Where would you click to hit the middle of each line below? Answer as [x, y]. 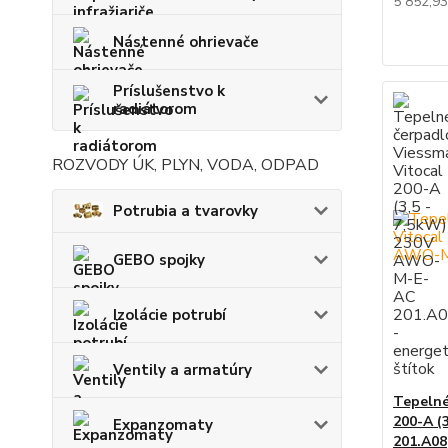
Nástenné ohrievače [186, 41]
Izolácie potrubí [169, 315]
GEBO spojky [159, 260]
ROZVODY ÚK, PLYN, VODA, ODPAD [185, 164]
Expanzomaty [163, 425]
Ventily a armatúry [182, 370]
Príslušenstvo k [169, 90]
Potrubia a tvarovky [185, 211]
